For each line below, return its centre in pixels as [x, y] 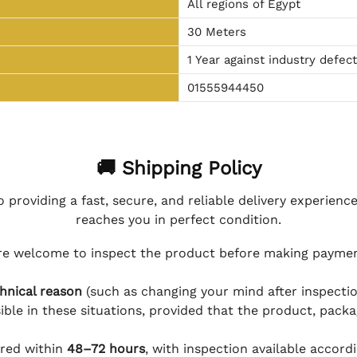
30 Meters [216, 31]
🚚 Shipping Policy [178, 168]
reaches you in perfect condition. [178, 219]
